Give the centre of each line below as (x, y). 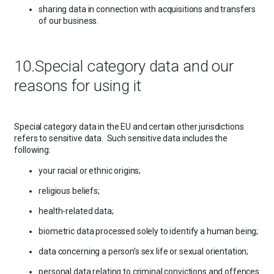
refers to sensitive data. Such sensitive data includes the (121, 138)
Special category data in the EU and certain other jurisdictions (129, 126)
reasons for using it (78, 86)
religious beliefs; (69, 191)
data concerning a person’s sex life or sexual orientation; (144, 252)
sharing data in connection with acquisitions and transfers (147, 9)
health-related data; (76, 211)
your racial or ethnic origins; (90, 171)
